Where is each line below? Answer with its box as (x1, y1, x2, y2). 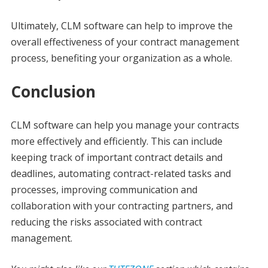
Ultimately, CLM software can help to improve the (10, 19, 233, 33)
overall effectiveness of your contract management (10, 35, 239, 49)
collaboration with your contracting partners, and (10, 199, 233, 213)
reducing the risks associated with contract (10, 215, 202, 229)
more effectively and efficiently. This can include (10, 135, 223, 148)
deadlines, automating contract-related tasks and (10, 167, 231, 181)
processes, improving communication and (10, 183, 197, 197)
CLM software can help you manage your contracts (10, 118, 239, 132)
